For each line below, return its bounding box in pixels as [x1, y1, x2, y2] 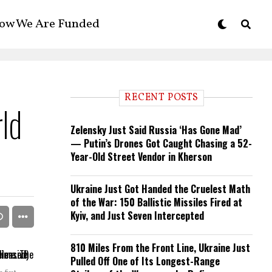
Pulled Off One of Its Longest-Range [70, 254, 220, 268]
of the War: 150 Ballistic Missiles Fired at [70, 195, 242, 209]
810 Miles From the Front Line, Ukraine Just [70, 240, 250, 255]
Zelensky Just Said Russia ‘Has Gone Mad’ [70, 123, 242, 137]
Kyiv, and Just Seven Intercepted [70, 208, 204, 223]
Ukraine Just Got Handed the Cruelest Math [70, 182, 250, 196]
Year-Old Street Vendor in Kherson [70, 149, 212, 164]
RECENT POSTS [124, 91, 199, 104]
